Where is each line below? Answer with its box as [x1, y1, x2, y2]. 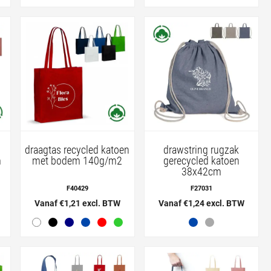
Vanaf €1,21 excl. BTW [34, 198, 120, 208]
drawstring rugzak [163, 143, 240, 156]
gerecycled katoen [163, 154, 240, 167]
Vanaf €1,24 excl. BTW [158, 198, 244, 208]
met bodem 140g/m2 [32, 154, 123, 167]
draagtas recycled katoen [25, 143, 130, 156]
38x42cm [181, 165, 221, 178]
